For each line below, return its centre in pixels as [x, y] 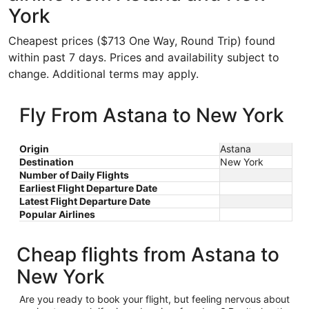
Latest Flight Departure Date [85, 201]
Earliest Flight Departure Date [88, 188]
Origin [34, 149]
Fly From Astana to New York [152, 115]
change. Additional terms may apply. [103, 74]
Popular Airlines [57, 214]
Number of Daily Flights [74, 175]
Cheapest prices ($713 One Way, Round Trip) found [142, 41]
